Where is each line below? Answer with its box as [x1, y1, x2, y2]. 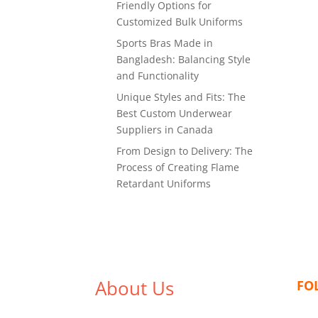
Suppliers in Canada [116, 123, 214, 136]
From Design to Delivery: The [116, 144, 253, 158]
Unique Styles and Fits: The [116, 90, 246, 104]
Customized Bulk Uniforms [116, 15, 243, 28]
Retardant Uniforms [116, 177, 212, 190]
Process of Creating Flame [116, 160, 240, 174]
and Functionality [116, 69, 199, 82]
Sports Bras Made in [116, 36, 214, 50]
